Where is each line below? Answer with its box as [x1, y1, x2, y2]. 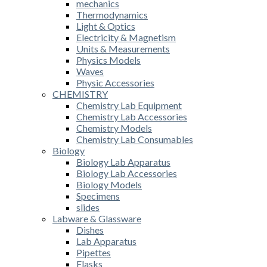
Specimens [76, 190, 120, 201]
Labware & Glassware [52, 212, 141, 224]
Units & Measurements [76, 42, 170, 54]
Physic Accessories [76, 76, 154, 88]
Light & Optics [76, 20, 135, 32]
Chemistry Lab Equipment [76, 99, 182, 111]
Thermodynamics [76, 8, 148, 20]
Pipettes [76, 246, 111, 258]
